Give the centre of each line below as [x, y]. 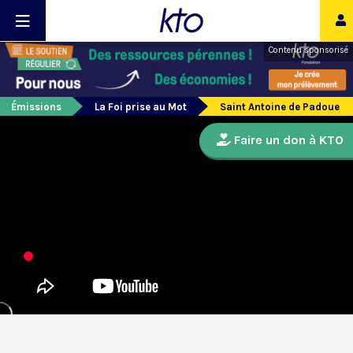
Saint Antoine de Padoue [280, 107]
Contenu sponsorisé [308, 50]
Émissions [36, 107]
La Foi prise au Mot [141, 107]
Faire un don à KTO [287, 140]
